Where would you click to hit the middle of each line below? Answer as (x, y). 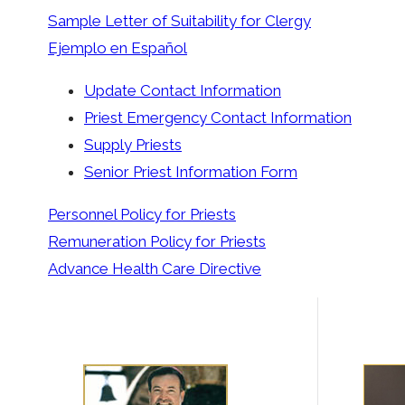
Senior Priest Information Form (191, 172)
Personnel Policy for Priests (142, 215)
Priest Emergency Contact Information (218, 118)
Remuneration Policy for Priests (157, 242)
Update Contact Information (183, 91)
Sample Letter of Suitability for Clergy (179, 21)
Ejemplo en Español (118, 48)
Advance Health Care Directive (155, 269)
